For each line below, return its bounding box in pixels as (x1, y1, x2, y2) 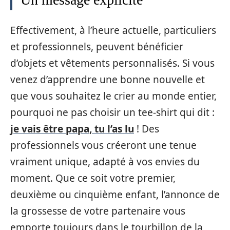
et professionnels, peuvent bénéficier (10, 40, 183, 53)
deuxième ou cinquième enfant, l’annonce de (10, 187, 220, 201)
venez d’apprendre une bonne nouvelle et (10, 72, 205, 86)
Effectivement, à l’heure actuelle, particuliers (10, 23, 216, 37)
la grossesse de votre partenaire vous (10, 204, 185, 218)
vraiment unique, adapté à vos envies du (10, 155, 200, 168)
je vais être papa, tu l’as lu (10, 122, 134, 136)
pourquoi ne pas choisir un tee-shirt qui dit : (10, 105, 215, 119)
